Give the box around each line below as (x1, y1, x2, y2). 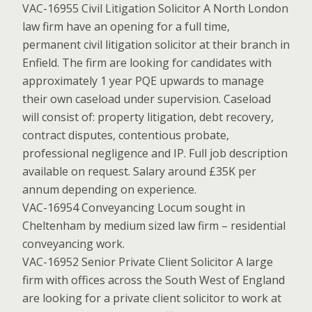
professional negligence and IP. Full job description (22, 146, 288, 161)
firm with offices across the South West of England (22, 272, 285, 288)
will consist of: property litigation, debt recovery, (22, 109, 274, 125)
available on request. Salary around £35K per (22, 164, 256, 179)
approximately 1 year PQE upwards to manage (22, 73, 264, 88)
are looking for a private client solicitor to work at (22, 290, 281, 306)
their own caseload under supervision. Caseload (22, 91, 271, 107)
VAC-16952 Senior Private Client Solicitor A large (22, 254, 273, 270)
